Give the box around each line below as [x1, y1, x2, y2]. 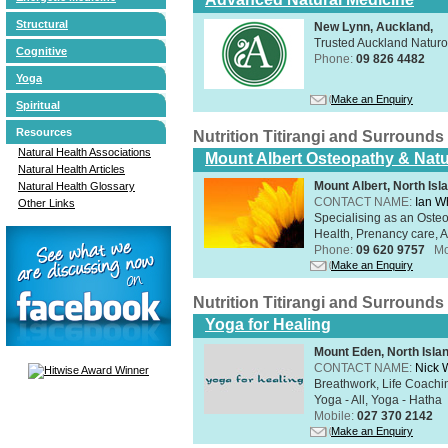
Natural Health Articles [18, 162, 125, 175]
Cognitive [16, 44, 67, 57]
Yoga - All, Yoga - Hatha [314, 392, 442, 407]
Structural [16, 17, 68, 30]
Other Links [18, 196, 75, 209]
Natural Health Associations [18, 145, 151, 158]
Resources [16, 125, 72, 138]
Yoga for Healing [205, 315, 331, 333]
